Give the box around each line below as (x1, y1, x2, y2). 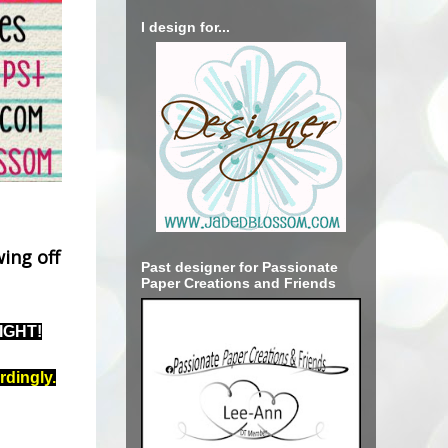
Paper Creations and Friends (141, 275, 336, 292)
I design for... (141, 19, 230, 36)
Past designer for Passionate (141, 259, 338, 276)
